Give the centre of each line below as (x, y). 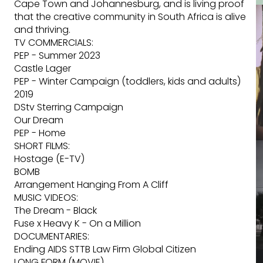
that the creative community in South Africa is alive (130, 17)
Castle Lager (43, 68)
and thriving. (42, 30)
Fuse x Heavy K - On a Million (77, 223)
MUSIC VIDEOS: (46, 198)
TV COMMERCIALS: (54, 43)
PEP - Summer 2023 (57, 55)
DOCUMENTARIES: (52, 236)
